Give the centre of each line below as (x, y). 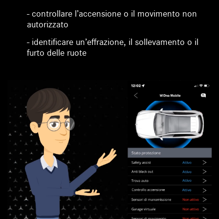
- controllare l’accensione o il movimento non (112, 13)
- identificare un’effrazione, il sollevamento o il (113, 42)
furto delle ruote (57, 53)
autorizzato (48, 24)
